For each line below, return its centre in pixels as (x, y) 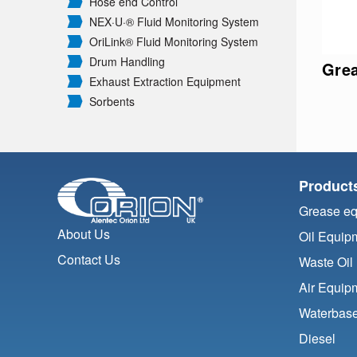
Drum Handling (127, 62)
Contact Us (89, 260)
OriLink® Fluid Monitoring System (174, 42)
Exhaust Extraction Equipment (165, 82)
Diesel (317, 339)
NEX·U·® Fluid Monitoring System (174, 22)
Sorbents (112, 102)
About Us (84, 234)
